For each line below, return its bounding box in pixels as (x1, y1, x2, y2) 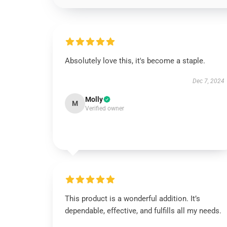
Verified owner (85, 105, 124, 112)
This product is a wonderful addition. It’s (65, 194, 200, 203)
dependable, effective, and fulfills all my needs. (65, 206, 221, 215)
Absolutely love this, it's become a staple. (65, 56, 205, 65)
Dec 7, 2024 (192, 78, 224, 85)
